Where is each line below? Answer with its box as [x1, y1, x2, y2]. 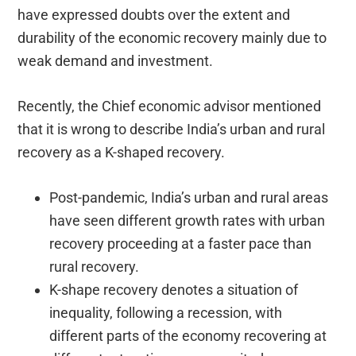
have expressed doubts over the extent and [17, 6, 291, 24]
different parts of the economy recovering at [49, 327, 327, 345]
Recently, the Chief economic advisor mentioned [17, 98, 322, 115]
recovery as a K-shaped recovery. [17, 144, 226, 161]
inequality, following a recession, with [49, 304, 283, 322]
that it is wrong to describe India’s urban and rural [17, 121, 326, 138]
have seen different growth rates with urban [49, 212, 326, 230]
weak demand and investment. [17, 52, 214, 70]
